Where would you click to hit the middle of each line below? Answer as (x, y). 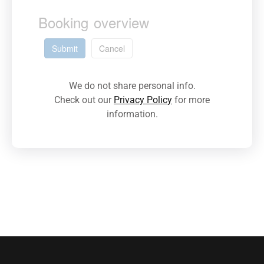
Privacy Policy (143, 100)
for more (191, 100)
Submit (65, 49)
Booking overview (94, 22)
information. (132, 114)
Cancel (112, 49)
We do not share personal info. (132, 86)
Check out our (84, 100)
